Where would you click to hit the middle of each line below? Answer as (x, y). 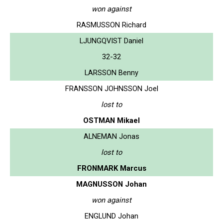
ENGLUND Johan (111, 216)
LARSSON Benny (111, 72)
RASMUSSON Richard (111, 25)
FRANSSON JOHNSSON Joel (111, 88)
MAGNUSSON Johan (111, 184)
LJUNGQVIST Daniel (111, 41)
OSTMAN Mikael (111, 120)
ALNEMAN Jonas (111, 136)
